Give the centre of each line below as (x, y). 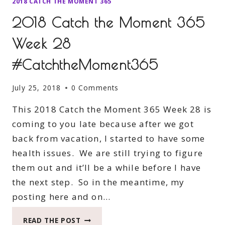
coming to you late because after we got (103, 124)
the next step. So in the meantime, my (98, 182)
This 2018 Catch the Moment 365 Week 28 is (112, 109)
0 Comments (95, 88)
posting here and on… (61, 197)
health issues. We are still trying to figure (108, 153)
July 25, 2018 (37, 88)
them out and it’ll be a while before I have (107, 168)
